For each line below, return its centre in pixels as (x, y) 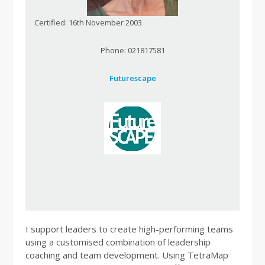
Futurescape (132, 78)
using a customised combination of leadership (118, 242)
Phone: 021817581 (132, 50)
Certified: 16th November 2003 (88, 22)
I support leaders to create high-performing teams (129, 229)
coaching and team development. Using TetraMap (127, 255)
